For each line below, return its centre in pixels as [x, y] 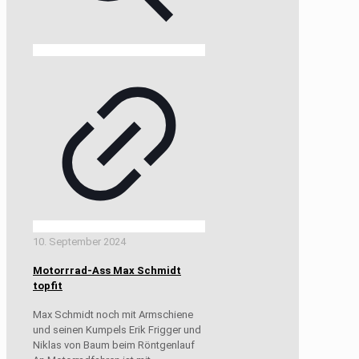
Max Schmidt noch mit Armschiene [113, 315]
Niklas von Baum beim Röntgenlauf [114, 345]
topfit [48, 286]
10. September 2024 [79, 241]
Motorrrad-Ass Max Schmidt [107, 271]
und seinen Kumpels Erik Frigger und [117, 330]
